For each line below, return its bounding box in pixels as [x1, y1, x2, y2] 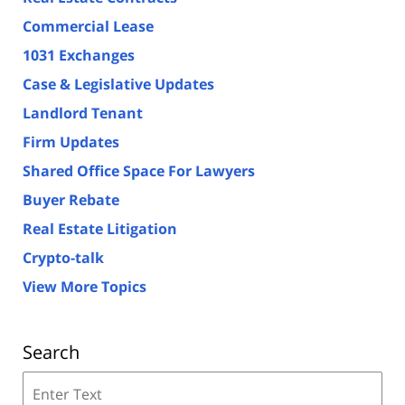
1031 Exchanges [23, 44, 135, 65]
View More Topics [23, 276, 146, 297]
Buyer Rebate [23, 189, 119, 210]
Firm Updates [23, 131, 119, 152]
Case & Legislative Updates [23, 73, 214, 94]
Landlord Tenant [23, 102, 143, 123]
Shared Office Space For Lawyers [23, 160, 255, 181]
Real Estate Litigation [23, 218, 177, 239]
